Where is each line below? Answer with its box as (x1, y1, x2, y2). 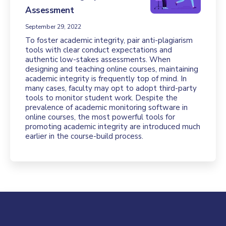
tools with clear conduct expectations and (25, 45, 172, 55)
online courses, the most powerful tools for (25, 112, 175, 122)
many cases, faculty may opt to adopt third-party (25, 83, 197, 93)
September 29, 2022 (25, 23, 81, 31)
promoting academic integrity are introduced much (25, 122, 200, 132)
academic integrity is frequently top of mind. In (25, 74, 187, 84)
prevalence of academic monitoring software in (25, 102, 188, 112)
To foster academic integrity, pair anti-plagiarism (25, 35, 193, 45)
